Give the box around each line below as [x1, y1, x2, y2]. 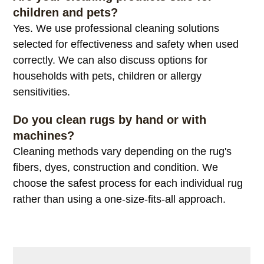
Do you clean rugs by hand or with [13, 113, 207, 127]
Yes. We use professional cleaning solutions [13, 22, 220, 35]
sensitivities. [13, 86, 71, 98]
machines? [13, 129, 75, 143]
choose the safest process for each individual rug [13, 177, 243, 190]
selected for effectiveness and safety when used [13, 38, 239, 51]
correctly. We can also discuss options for [13, 54, 208, 67]
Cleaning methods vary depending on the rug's [13, 146, 232, 158]
